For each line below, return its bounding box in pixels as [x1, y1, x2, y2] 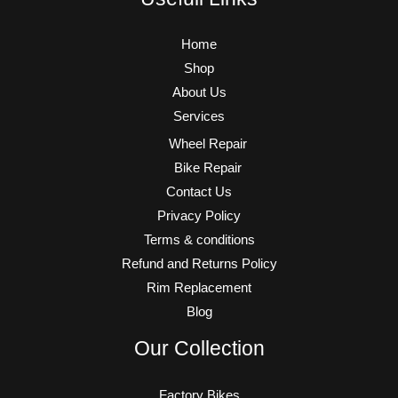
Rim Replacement [147, 281, 251, 295]
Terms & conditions [143, 233, 255, 247]
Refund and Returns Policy [121, 257, 277, 271]
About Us [171, 85, 227, 100]
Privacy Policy [157, 209, 241, 223]
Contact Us [166, 185, 232, 199]
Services [173, 109, 225, 124]
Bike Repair [174, 161, 242, 175]
